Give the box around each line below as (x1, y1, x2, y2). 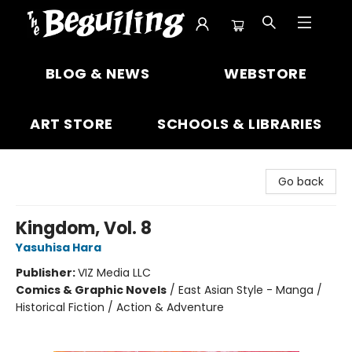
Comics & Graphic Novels (16, 282, 167, 298)
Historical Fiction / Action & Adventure (16, 299, 224, 315)
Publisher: (16, 265, 78, 280)
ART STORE (30, 114, 113, 134)
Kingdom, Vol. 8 (16, 216, 152, 240)
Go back (278, 174, 324, 189)
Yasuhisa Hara (16, 240, 101, 255)
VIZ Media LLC (78, 265, 151, 280)
